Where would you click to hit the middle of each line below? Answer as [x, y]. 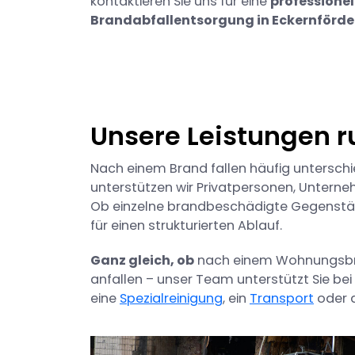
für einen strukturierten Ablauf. [186, 226]
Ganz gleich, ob [142, 261]
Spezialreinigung [171, 299]
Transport [282, 299]
